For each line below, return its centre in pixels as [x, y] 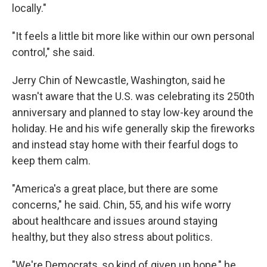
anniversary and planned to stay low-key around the [133, 112]
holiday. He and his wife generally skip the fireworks [133, 128]
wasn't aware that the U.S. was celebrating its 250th [133, 96]
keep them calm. [51, 161]
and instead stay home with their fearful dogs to [125, 145]
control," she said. [53, 52]
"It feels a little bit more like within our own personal [133, 36]
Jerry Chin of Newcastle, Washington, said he [119, 80]
